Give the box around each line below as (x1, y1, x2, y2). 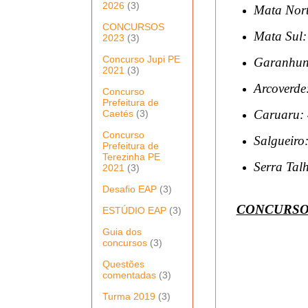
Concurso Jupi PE (102, 53, 180, 65)
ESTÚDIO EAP (102, 204, 166, 216)
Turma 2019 (102, 290, 155, 302)
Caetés (102, 107, 133, 119)
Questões (102, 258, 144, 269)
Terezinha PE (102, 151, 160, 162)
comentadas (102, 269, 156, 280)
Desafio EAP (102, 183, 157, 195)
